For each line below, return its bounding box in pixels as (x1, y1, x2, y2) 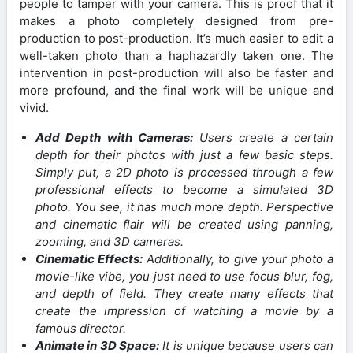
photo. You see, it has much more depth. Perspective (35, 199, 333, 214)
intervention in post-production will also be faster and (20, 65, 333, 80)
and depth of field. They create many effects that (35, 285, 333, 301)
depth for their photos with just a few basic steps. (35, 147, 333, 162)
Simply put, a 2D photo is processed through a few (35, 164, 333, 180)
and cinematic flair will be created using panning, (35, 216, 333, 232)
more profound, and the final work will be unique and (20, 82, 333, 98)
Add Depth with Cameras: (35, 129, 193, 145)
